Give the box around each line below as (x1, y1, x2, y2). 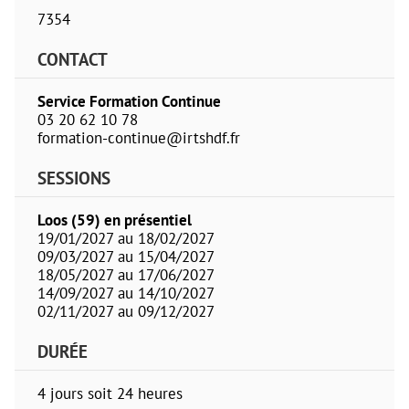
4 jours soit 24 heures (37, 383, 183, 404)
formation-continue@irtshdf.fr (37, 128, 240, 148)
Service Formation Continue (37, 91, 221, 111)
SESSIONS (37, 167, 110, 189)
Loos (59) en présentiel (37, 210, 192, 230)
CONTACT (37, 48, 108, 70)
